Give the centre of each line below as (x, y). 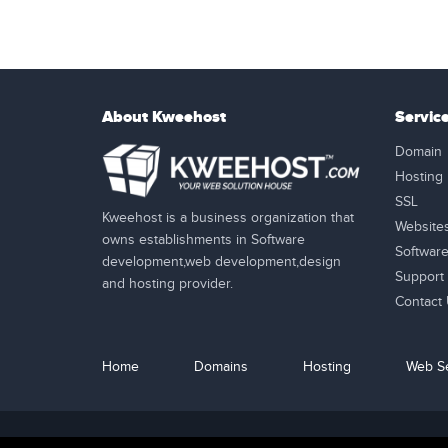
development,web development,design (221, 261)
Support (419, 277)
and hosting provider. (167, 283)
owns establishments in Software (203, 239)
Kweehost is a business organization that (228, 217)
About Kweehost (164, 117)
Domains (221, 367)
